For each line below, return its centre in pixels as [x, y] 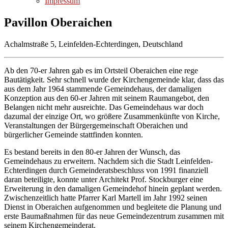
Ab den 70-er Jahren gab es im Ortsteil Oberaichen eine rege [101, 70]
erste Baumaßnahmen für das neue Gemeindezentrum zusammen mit [114, 216]
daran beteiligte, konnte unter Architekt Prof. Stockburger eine [104, 179]
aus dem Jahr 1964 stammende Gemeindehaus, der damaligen [103, 89]
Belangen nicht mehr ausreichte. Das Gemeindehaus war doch [104, 107]
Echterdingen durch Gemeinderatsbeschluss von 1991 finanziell [106, 170]
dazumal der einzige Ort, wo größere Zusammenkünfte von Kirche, [112, 116]
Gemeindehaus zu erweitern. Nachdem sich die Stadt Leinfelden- [108, 161]
